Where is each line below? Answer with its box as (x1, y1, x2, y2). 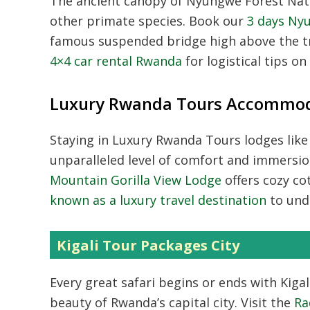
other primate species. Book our (50, 12, 247, 29)
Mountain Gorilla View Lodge (50, 172, 221, 188)
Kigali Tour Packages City (57, 235, 240, 255)
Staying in (50, 131, 112, 148)
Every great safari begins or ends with (50, 274, 280, 291)
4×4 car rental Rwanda (50, 53, 182, 69)
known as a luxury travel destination (50, 192, 266, 208)
